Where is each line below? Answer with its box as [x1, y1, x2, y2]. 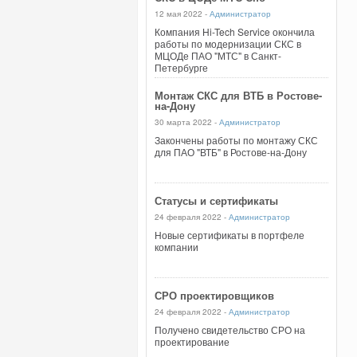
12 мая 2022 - [155, 8, 210, 19]
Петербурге [155, 61, 208, 74]
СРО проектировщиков [155, 288, 274, 303]
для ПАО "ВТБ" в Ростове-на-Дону [155, 145, 307, 159]
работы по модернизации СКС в [155, 37, 301, 50]
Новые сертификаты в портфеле [155, 228, 304, 241]
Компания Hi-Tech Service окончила [155, 25, 315, 38]
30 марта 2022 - [155, 116, 219, 127]
